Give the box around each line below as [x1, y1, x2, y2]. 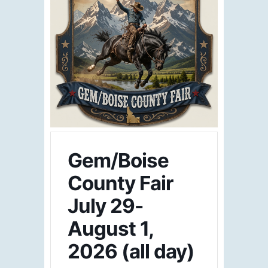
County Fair [68, 170, 173, 195]
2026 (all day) [68, 239, 194, 263]
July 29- [68, 193, 143, 218]
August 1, [68, 216, 153, 240]
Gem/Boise [68, 148, 169, 172]
